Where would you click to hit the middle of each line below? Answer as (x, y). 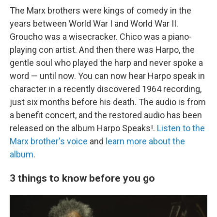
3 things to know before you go (82, 178)
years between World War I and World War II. (94, 23)
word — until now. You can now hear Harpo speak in (107, 76)
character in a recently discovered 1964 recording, (106, 89)
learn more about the (145, 141)
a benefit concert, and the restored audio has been (106, 115)
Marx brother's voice (49, 141)
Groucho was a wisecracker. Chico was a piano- (101, 36)
